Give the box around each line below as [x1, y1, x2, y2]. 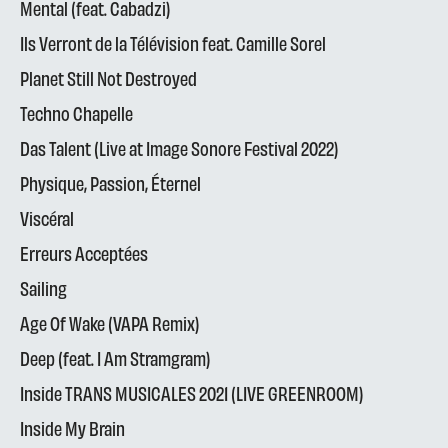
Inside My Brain [20, 416, 125, 439]
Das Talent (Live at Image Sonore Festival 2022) [20, 136, 339, 159]
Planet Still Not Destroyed [20, 66, 197, 89]
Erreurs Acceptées [20, 241, 148, 264]
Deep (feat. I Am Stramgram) [20, 346, 211, 369]
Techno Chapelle [20, 101, 133, 124]
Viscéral [20, 206, 74, 229]
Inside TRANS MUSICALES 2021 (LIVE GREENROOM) [20, 381, 364, 404]
